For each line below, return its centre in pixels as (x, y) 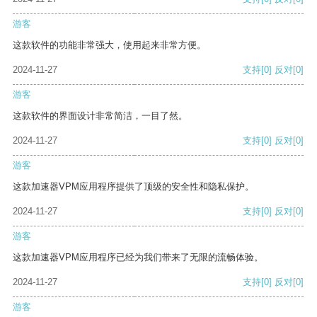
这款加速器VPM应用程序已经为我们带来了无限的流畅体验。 (138, 258)
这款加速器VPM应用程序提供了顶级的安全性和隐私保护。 (133, 187)
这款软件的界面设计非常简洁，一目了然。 (100, 116)
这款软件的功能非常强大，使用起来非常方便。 (109, 45)
